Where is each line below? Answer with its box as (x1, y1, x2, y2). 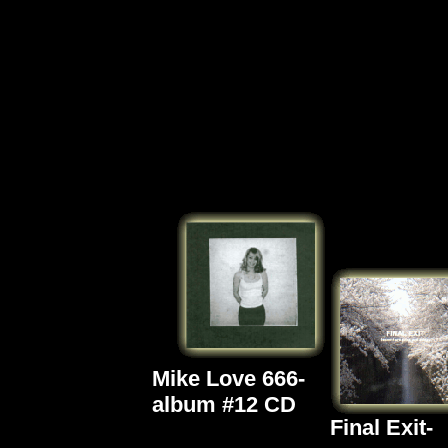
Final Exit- (330, 415, 433, 440)
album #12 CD (152, 392, 296, 417)
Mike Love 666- (152, 366, 305, 391)
